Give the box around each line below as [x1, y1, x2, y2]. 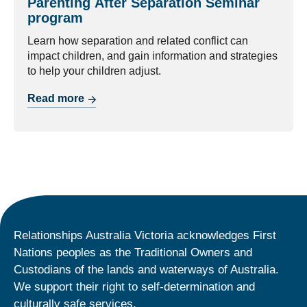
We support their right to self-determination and [14, 280, 255, 293]
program [27, 10, 83, 25]
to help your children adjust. [27, 64, 161, 77]
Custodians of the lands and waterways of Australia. [14, 262, 279, 276]
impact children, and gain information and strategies [27, 49, 278, 62]
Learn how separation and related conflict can [27, 34, 248, 47]
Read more [27, 92, 84, 104]
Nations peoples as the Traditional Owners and [14, 245, 252, 259]
